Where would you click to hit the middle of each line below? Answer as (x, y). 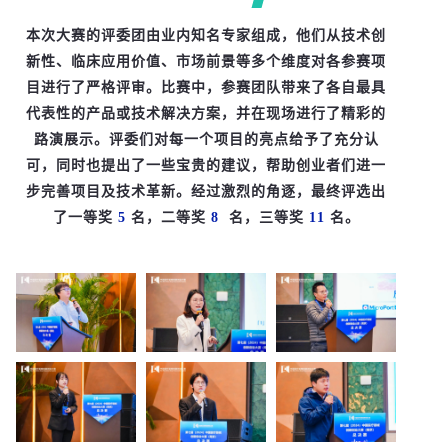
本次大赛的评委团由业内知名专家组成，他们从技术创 (206, 35)
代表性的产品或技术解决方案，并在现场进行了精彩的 (206, 113)
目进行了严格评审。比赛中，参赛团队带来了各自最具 (206, 87)
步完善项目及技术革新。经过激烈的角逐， (169, 191)
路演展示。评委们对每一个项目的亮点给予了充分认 (206, 139)
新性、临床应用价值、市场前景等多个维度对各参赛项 (206, 61)
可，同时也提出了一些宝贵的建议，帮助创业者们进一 (206, 165)
